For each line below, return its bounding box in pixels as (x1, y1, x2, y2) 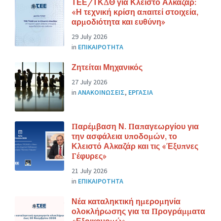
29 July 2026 (72, 32, 107, 41)
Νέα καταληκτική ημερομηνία (72, 196, 181, 206)
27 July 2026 (72, 77, 107, 86)
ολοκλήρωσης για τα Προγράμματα (72, 206, 205, 216)
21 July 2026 (72, 166, 107, 175)
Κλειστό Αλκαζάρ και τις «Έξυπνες (72, 141, 198, 151)
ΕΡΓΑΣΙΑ (128, 87, 153, 97)
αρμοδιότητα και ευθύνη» (72, 16, 165, 27)
